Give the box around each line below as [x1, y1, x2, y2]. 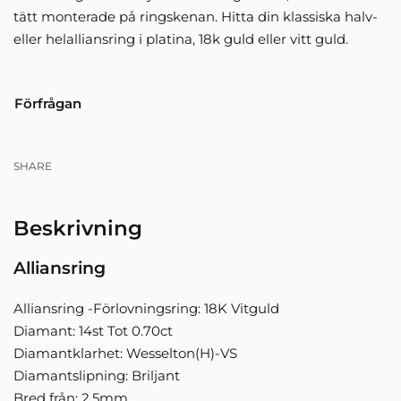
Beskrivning [13, 215, 142, 241]
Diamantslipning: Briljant [13, 366, 180, 384]
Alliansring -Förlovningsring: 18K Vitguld [13, 299, 279, 317]
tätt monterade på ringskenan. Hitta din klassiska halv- [13, 8, 378, 26]
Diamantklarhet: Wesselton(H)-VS [13, 344, 237, 362]
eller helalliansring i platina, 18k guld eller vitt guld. [13, 30, 348, 48]
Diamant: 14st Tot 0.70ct [13, 321, 173, 339]
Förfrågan [14, 94, 81, 112]
